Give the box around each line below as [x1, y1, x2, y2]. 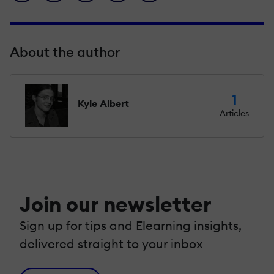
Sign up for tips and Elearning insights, [20, 217, 242, 233]
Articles [220, 108, 249, 119]
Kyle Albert [78, 97, 129, 109]
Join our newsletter [20, 190, 212, 217]
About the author [10, 43, 120, 61]
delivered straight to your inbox [20, 235, 203, 251]
